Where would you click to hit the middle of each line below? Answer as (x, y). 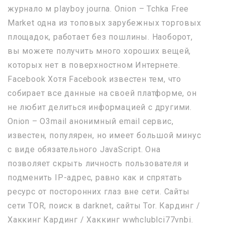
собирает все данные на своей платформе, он (102, 93)
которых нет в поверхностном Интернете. (94, 65)
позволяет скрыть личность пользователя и (98, 163)
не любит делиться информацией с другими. (100, 107)
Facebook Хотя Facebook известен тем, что (94, 79)
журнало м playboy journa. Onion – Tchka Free (98, 9)
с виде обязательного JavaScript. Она (84, 149)
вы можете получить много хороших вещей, (99, 51)
